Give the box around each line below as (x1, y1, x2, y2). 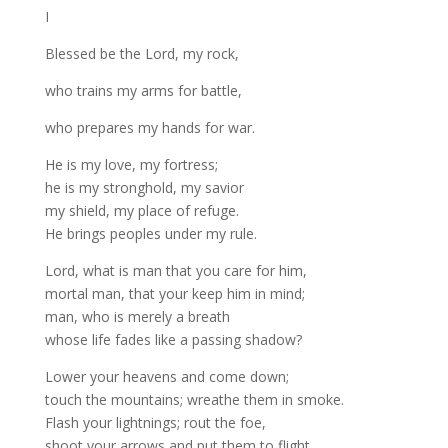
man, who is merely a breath (44, 307, 230, 326)
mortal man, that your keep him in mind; (44, 284, 305, 303)
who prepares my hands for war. (44, 118, 255, 137)
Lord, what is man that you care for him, (44, 261, 307, 280)
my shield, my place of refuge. (44, 201, 239, 220)
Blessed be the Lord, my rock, (44, 44, 239, 63)
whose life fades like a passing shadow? (44, 330, 302, 349)
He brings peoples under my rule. (44, 224, 257, 243)
